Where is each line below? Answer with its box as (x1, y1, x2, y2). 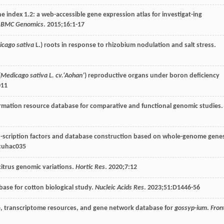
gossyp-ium (174, 204, 207, 212)
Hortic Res (75, 163, 105, 171)
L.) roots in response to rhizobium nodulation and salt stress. (34, 41, 216, 49)
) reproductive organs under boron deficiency (84, 71, 219, 79)
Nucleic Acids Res (95, 183, 144, 191)
